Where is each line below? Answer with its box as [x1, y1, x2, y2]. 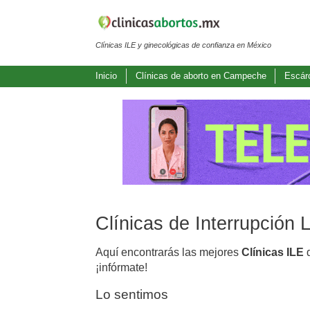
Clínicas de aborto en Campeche [135, 71, 266, 82]
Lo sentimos [95, 286, 168, 302]
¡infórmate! [95, 261, 147, 273]
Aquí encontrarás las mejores [95, 246, 241, 258]
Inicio [95, 71, 117, 82]
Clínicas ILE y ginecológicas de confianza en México [95, 40, 271, 49]
